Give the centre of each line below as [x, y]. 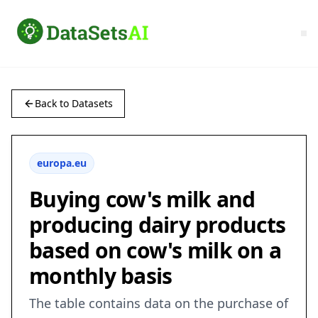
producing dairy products [157, 225]
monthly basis [101, 276]
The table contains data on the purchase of [159, 303]
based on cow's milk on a [155, 251]
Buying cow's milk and [142, 199]
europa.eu [62, 163]
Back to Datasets [74, 104]
